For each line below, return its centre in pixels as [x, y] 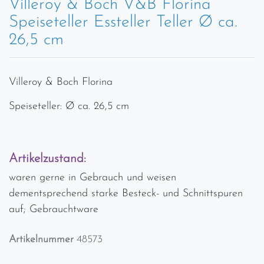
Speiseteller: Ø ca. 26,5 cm [69, 106]
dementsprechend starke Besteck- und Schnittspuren [126, 193]
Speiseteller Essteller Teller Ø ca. [123, 22]
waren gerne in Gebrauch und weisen [93, 177]
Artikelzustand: [47, 159]
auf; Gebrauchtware [54, 209]
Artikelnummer [43, 239]
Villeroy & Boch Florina [61, 82]
